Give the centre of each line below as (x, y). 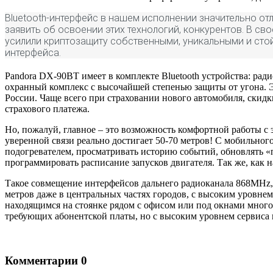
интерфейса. (33, 53)
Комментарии (41, 261)
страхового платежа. (47, 109)
